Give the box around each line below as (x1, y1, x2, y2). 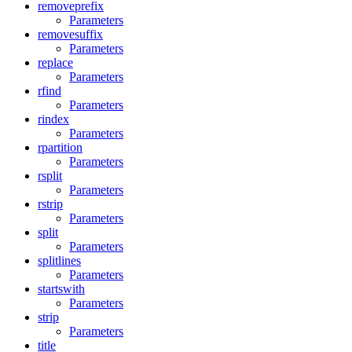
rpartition (38, 141, 82, 155)
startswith (38, 282, 85, 296)
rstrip (38, 197, 63, 211)
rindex (38, 112, 69, 126)
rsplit (38, 169, 62, 183)
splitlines (38, 254, 81, 268)
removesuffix (38, 27, 103, 42)
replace (38, 56, 73, 70)
